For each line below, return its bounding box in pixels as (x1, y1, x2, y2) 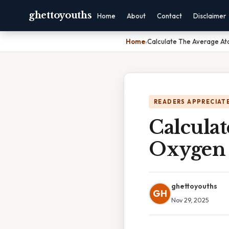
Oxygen (149, 138, 225, 161)
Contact (157, 12, 182, 20)
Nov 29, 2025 (171, 196, 209, 204)
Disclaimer (193, 12, 226, 20)
